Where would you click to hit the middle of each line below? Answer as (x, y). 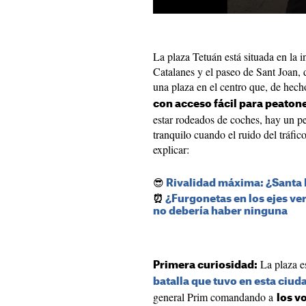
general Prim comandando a (215, 297)
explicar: (173, 149)
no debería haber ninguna (220, 211)
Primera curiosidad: (205, 265)
